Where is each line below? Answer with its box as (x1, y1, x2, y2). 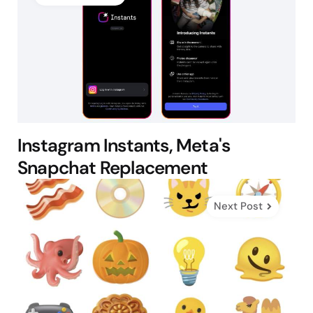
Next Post (214, 199, 263, 214)
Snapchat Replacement (17, 156, 208, 180)
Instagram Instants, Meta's (17, 133, 231, 158)
